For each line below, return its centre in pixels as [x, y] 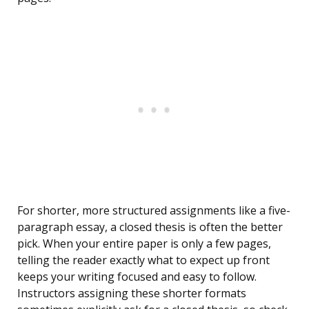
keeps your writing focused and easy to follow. [137, 277]
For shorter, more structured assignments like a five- [154, 211]
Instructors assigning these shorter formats [132, 293]
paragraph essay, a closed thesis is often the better [150, 227]
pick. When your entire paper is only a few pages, [144, 244]
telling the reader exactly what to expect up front [143, 260]
